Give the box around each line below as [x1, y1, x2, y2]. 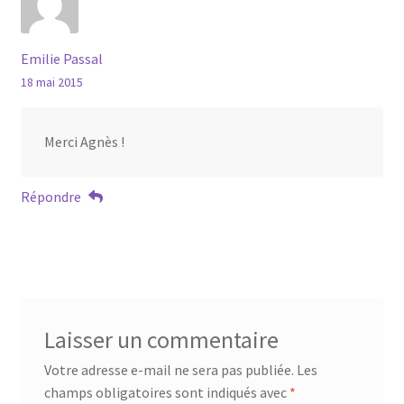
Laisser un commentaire [43, 325, 279, 354]
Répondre [20, 187, 81, 206]
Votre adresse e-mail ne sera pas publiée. [43, 360, 294, 379]
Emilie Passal [20, 50, 103, 69]
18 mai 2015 [20, 74, 83, 91]
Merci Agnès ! [43, 133, 124, 151]
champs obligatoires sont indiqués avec [43, 382, 289, 401]
